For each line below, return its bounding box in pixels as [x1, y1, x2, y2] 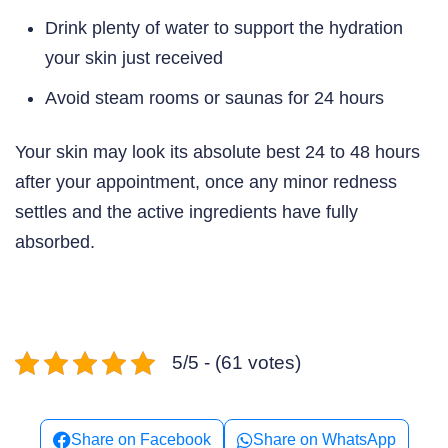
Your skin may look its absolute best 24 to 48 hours [15, 141, 420, 162]
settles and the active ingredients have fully [15, 201, 358, 222]
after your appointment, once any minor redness [15, 171, 397, 192]
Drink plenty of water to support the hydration [45, 18, 403, 39]
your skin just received [45, 48, 223, 69]
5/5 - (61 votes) [172, 351, 301, 373]
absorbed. [15, 231, 95, 252]
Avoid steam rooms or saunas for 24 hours [45, 87, 384, 108]
